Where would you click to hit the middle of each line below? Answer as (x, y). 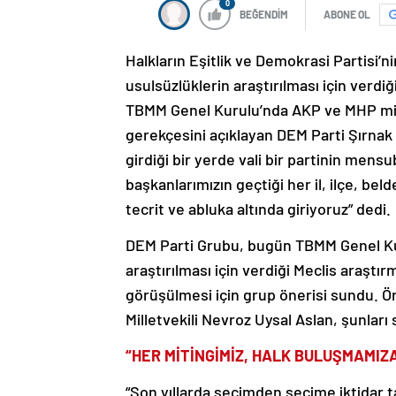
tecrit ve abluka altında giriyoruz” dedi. (258, 209)
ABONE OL (347, 15)
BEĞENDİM (264, 15)
